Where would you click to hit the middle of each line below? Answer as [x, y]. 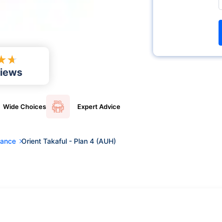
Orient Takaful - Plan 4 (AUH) [69, 141]
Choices [32, 107]
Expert [87, 107]
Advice [109, 107]
